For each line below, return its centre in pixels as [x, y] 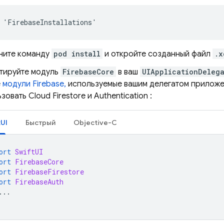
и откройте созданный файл [157, 54]
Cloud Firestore [57, 96]
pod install [77, 54]
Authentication [121, 96]
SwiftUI [29, 152]
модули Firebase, [34, 84]
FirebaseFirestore [49, 172]
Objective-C [95, 122]
